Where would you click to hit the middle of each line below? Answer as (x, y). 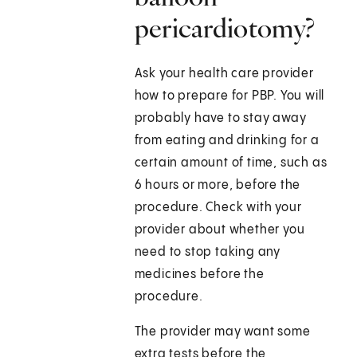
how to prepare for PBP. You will (229, 96)
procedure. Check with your (218, 208)
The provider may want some (222, 332)
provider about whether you (220, 230)
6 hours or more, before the (218, 186)
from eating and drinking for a (227, 141)
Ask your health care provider (224, 74)
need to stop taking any (208, 253)
